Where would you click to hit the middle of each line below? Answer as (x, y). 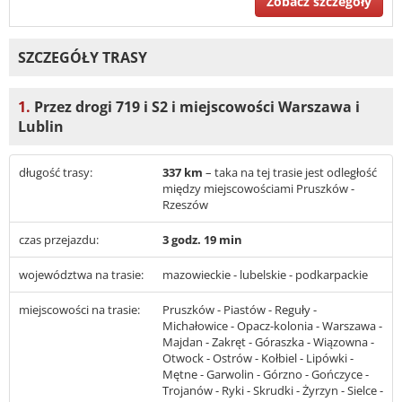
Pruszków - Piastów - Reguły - (240, 310)
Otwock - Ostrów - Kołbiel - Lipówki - (258, 358)
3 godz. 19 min (202, 240)
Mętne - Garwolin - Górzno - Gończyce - (266, 375)
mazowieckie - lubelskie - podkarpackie (265, 275)
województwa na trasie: (81, 275)
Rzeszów (185, 205)
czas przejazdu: (59, 240)
